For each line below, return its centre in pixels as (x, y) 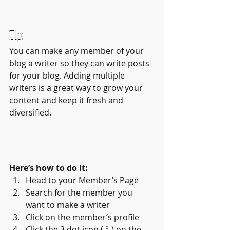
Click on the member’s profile (82, 217)
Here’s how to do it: (49, 168)
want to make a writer (68, 205)
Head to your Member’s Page (82, 180)
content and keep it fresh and (67, 100)
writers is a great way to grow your (77, 88)
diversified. (31, 113)
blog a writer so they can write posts (80, 63)
